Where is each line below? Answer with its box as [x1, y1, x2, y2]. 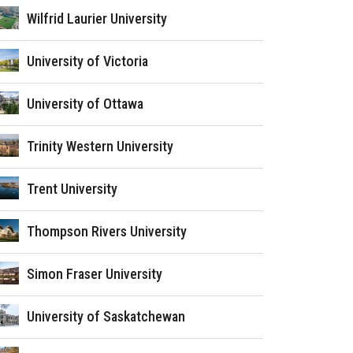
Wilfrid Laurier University [27, 10, 168, 27]
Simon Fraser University [27, 266, 163, 282]
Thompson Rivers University [27, 223, 188, 240]
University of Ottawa [27, 95, 144, 112]
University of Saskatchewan [27, 308, 186, 325]
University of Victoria [27, 53, 149, 69]
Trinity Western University [27, 138, 174, 154]
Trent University [27, 180, 118, 197]
